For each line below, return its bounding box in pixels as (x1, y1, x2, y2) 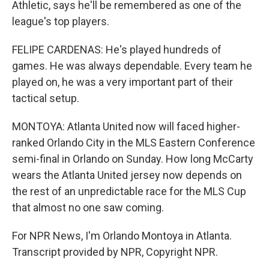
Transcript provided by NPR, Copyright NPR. (12, 246, 218, 259)
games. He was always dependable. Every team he (12, 59, 252, 73)
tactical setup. (12, 92, 79, 105)
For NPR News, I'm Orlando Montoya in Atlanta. (12, 229, 232, 243)
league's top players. (12, 15, 109, 28)
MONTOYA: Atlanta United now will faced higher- (12, 120, 240, 133)
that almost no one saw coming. (12, 201, 164, 214)
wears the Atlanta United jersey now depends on (12, 169, 242, 182)
